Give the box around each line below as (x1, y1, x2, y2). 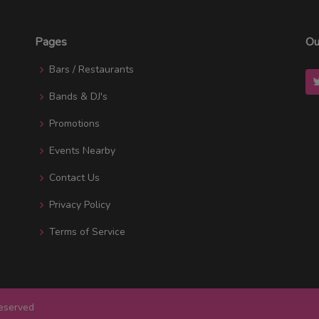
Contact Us (49, 170, 100, 184)
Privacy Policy (49, 197, 110, 211)
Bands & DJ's (49, 89, 108, 103)
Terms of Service (49, 224, 125, 239)
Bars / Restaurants (49, 62, 134, 76)
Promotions (49, 116, 100, 130)
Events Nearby (49, 143, 115, 157)
